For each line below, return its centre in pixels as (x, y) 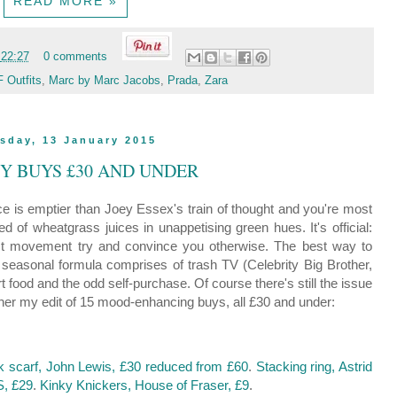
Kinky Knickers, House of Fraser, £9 (144, 385)
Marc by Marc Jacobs (105, 81)
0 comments (76, 57)
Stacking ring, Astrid (314, 367)
